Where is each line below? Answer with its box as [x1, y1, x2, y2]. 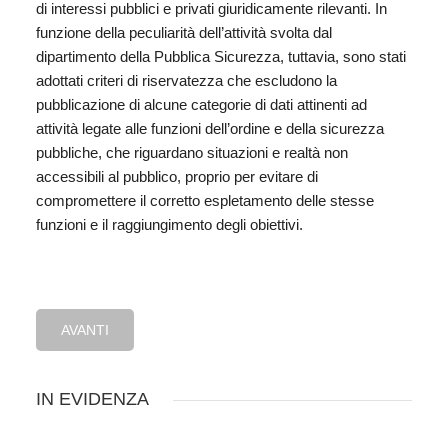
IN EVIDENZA [36, 389, 149, 410]
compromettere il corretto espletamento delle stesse [36, 192, 374, 210]
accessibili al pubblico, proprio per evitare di [36, 168, 318, 186]
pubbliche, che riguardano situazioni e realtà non [36, 144, 348, 162]
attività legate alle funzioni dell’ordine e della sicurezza [36, 120, 384, 138]
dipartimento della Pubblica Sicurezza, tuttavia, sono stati [36, 48, 406, 66]
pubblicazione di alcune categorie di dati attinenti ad [36, 96, 367, 114]
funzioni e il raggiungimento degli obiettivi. [36, 216, 303, 234]
